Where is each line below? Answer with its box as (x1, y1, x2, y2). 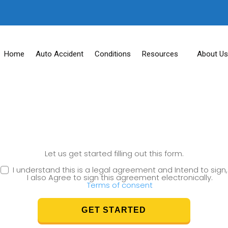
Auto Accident (35, 49, 83, 59)
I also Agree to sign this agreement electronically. (27, 172, 213, 183)
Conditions (94, 49, 131, 59)
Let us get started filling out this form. (44, 148, 184, 159)
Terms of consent (87, 179, 153, 190)
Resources (141, 49, 178, 59)
